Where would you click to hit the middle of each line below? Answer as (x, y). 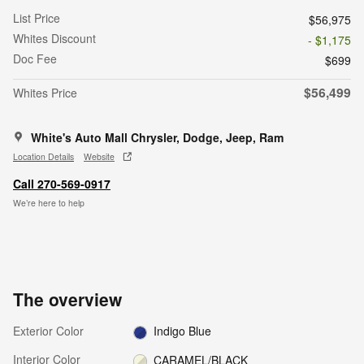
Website (99, 156)
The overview (67, 299)
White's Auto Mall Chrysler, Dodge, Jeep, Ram (157, 138)
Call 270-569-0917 (62, 184)
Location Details (43, 156)
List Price (37, 18)
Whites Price (45, 93)
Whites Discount (54, 39)
